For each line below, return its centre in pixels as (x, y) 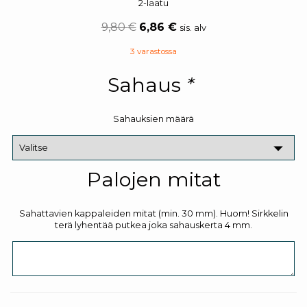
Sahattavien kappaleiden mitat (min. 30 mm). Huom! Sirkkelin (153, 213)
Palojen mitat (153, 179)
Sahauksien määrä (153, 119)
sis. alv (193, 27)
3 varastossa (153, 51)
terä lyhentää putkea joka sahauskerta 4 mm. (153, 225)
